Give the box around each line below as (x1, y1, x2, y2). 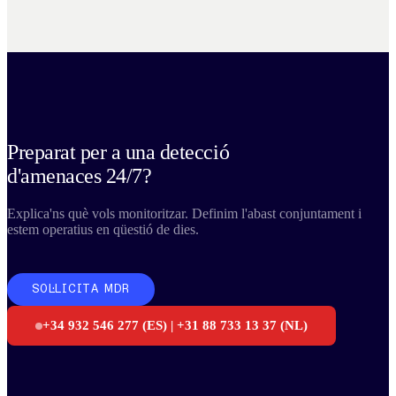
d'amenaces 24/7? (7, 164, 152, 188)
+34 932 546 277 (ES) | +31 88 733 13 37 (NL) (42, 318, 308, 332)
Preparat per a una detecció (7, 141, 230, 164)
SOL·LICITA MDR (32, 284, 131, 295)
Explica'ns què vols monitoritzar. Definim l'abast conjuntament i (7, 206, 362, 221)
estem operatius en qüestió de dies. (7, 222, 199, 237)
